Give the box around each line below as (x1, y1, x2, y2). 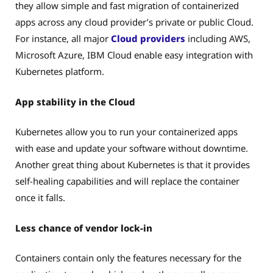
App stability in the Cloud (15, 95, 138, 108)
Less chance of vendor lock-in (15, 221, 152, 234)
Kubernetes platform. (15, 65, 107, 78)
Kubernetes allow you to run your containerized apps (15, 126, 238, 138)
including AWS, (185, 32, 250, 45)
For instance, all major (15, 32, 111, 45)
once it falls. (15, 191, 68, 204)
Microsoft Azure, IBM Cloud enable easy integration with (15, 49, 253, 62)
